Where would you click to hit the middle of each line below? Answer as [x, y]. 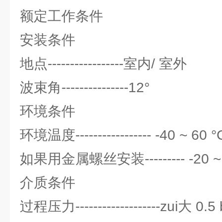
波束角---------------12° [85, 87]
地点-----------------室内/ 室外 [103, 64]
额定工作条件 [61, 16]
